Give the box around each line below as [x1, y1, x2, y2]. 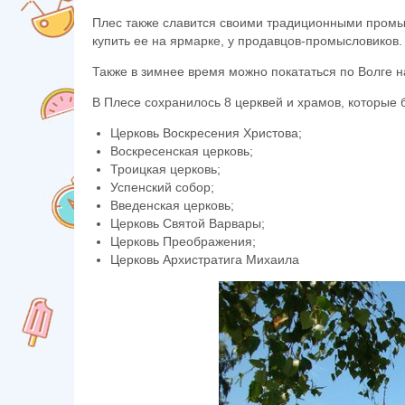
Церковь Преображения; [110, 234, 256, 249]
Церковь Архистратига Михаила [110, 252, 299, 267]
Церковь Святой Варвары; [110, 216, 265, 231]
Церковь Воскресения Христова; [110, 126, 302, 140]
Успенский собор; [110, 180, 214, 194]
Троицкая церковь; [110, 162, 221, 176]
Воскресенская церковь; [110, 144, 253, 158]
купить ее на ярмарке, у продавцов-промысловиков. [92, 33, 402, 48]
